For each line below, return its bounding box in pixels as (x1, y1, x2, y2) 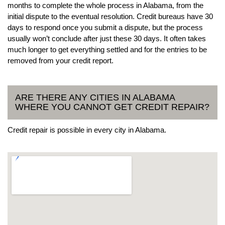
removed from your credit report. (8, 56, 114, 65)
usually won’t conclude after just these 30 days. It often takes (8, 34, 206, 43)
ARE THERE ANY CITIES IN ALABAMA (15, 92, 175, 102)
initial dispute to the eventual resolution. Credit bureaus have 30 (8, 12, 213, 21)
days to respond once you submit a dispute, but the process (8, 23, 203, 32)
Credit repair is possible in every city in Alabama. (8, 125, 166, 134)
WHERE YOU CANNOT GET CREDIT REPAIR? (15, 101, 209, 112)
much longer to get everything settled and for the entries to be (8, 45, 207, 54)
